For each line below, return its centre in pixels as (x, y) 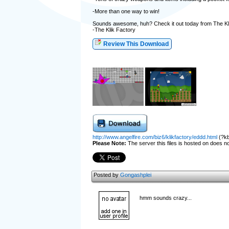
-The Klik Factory (114, 30)
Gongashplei (135, 175)
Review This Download (135, 44)
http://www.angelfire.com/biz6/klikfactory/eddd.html (155, 137)
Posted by (107, 175)
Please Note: (109, 143)
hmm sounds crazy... (165, 198)
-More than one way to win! (126, 11)
